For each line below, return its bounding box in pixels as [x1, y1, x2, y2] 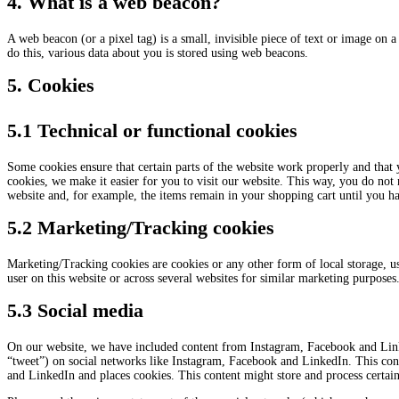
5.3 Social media [7, 298, 143, 322]
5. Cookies [7, 73, 94, 96]
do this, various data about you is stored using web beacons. [7, 45, 308, 60]
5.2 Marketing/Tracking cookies [7, 216, 274, 239]
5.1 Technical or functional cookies [7, 118, 297, 142]
